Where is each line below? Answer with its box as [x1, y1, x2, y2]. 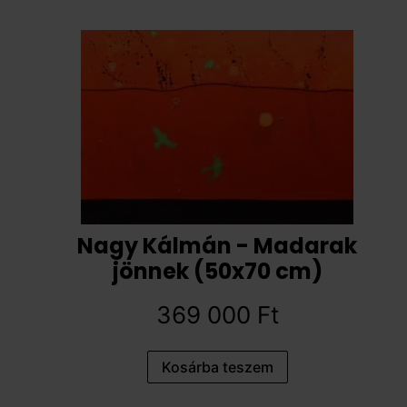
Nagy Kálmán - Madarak [77, 230, 357, 261]
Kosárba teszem [161, 357, 273, 376]
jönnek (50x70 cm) [112, 255, 323, 286]
